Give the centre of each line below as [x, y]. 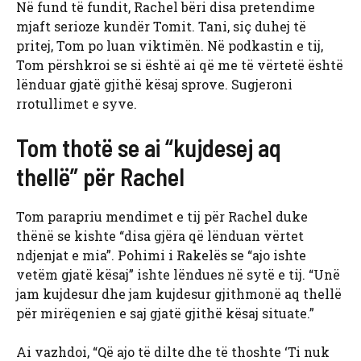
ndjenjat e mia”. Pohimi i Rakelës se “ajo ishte [161, 255]
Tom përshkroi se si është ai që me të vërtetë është [180, 65]
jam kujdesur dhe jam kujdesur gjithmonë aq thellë [179, 294]
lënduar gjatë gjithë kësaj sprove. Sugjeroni [154, 85]
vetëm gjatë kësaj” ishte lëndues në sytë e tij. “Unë [178, 275]
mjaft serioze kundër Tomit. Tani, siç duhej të [161, 27]
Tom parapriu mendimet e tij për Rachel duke [162, 217]
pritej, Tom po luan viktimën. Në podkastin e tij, [170, 46]
